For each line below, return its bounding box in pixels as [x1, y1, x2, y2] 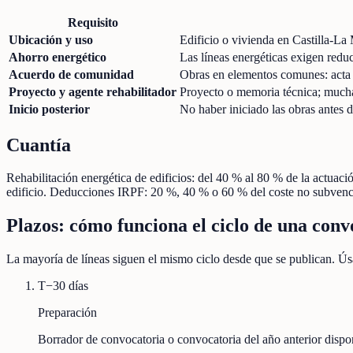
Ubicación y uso [9, 32, 93, 46]
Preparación [38, 306, 97, 320]
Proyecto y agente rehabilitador [9, 84, 176, 98]
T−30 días [38, 279, 88, 293]
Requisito [67, 15, 118, 29]
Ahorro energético [9, 50, 106, 64]
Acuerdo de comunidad [9, 67, 134, 81]
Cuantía [6, 134, 71, 155]
